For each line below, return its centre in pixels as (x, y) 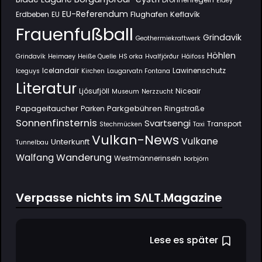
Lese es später (184, 240)
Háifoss (193, 56)
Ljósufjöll (94, 91)
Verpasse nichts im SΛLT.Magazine (119, 198)
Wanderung (84, 158)
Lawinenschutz (199, 70)
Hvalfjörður (162, 56)
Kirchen (93, 71)
